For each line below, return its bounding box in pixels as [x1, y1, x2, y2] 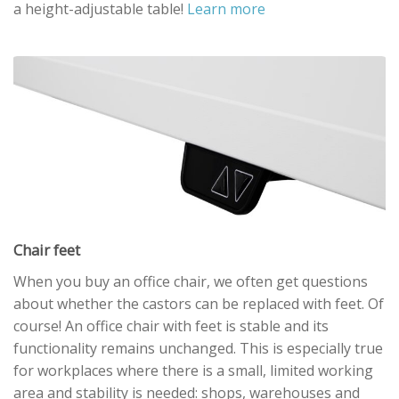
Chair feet [13, 239, 80, 260]
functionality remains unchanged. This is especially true [13, 338, 383, 359]
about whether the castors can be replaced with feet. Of [13, 294, 384, 314]
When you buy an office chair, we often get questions [13, 272, 368, 292]
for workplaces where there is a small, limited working [13, 361, 373, 381]
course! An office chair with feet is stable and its [13, 316, 329, 337]
